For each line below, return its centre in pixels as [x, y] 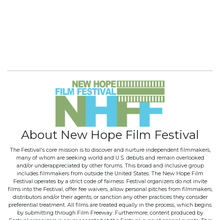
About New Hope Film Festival [110, 135]
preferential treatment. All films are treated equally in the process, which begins [110, 205]
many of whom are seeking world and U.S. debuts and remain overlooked [110, 158]
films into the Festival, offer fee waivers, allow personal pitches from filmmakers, [110, 189]
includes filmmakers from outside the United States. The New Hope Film [110, 173]
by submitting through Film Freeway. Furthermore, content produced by [110, 213]
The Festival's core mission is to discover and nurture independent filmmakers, [110, 150]
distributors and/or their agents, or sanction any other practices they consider [110, 197]
